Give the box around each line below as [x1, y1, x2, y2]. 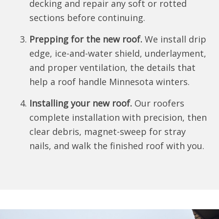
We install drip [142, 33, 206, 45]
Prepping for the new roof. [29, 33, 142, 45]
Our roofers [132, 97, 184, 109]
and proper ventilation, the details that [29, 62, 196, 73]
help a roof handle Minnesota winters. [29, 76, 190, 88]
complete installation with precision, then [29, 111, 207, 123]
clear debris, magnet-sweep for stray [29, 126, 186, 137]
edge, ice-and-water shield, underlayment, [29, 47, 206, 59]
